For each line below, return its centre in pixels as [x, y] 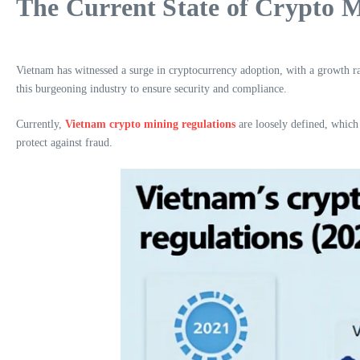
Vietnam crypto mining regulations [150, 124]
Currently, [41, 124]
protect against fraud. [64, 143]
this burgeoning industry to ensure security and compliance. [151, 89]
